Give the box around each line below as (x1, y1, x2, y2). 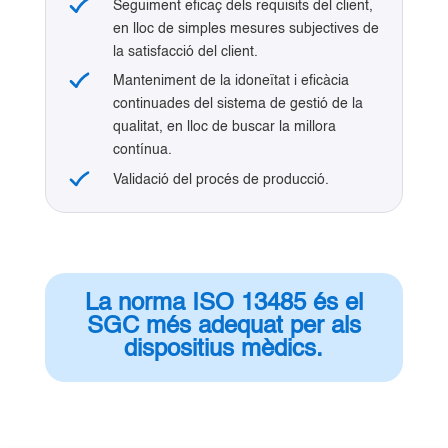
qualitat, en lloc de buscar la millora (112, 120, 336, 135)
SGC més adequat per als (86, 314, 361, 339)
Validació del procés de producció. (112, 172, 329, 187)
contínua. (112, 143, 172, 158)
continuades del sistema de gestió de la (112, 97, 363, 112)
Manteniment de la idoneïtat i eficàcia (112, 74, 349, 89)
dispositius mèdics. (124, 337, 324, 362)
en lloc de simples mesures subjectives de (112, 22, 379, 37)
